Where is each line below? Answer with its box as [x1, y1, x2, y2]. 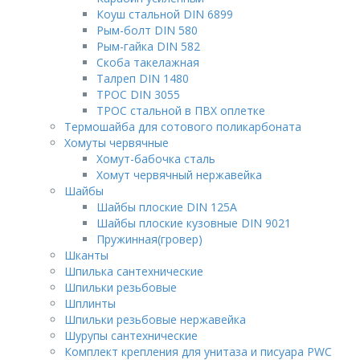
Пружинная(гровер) [96, 231, 202, 247]
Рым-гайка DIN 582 [96, 39, 200, 54]
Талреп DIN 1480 [96, 71, 189, 86]
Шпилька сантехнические [64, 264, 203, 279]
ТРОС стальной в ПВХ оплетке [96, 103, 265, 118]
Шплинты [64, 296, 116, 311]
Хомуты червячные [64, 135, 169, 150]
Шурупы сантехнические [64, 328, 198, 343]
